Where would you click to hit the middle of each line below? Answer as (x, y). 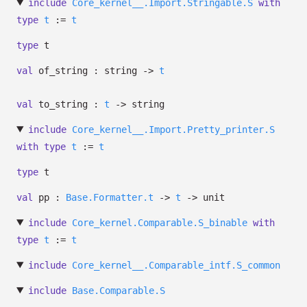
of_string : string (88, 71)
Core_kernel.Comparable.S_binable (159, 223)
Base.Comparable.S (118, 291)
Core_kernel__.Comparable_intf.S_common (176, 265)
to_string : (69, 104)
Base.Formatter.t (110, 197)
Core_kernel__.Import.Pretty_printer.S (173, 130)
